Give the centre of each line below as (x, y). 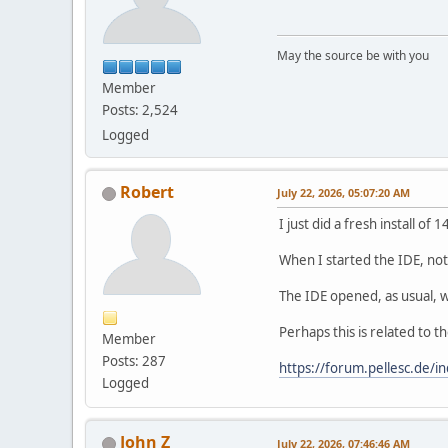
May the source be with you (353, 55)
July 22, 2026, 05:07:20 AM (343, 192)
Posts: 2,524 (140, 109)
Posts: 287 (134, 360)
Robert (147, 191)
